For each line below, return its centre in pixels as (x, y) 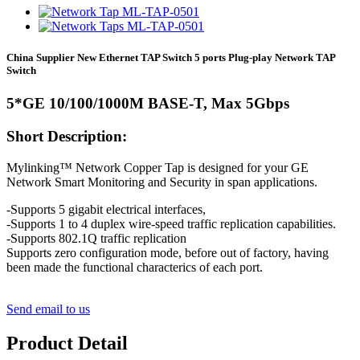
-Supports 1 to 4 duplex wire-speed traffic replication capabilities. (171, 223)
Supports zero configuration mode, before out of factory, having (168, 252)
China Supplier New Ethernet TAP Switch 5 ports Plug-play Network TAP (171, 58)
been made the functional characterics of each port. (135, 267)
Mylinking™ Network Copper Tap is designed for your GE (157, 167)
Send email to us (48, 309)
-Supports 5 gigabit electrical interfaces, (106, 209)
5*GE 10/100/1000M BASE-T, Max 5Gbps (148, 104)
